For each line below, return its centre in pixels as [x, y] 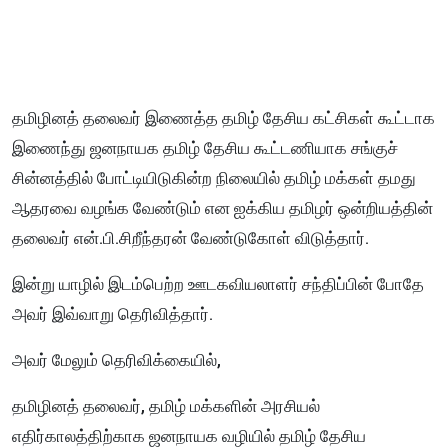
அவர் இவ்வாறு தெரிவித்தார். [112, 314]
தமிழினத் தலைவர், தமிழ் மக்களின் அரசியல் [166, 406]
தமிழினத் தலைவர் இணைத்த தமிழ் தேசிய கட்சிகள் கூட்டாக [223, 118]
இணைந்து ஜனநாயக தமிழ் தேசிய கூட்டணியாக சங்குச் [205, 148]
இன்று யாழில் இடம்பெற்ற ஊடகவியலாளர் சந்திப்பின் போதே [218, 284]
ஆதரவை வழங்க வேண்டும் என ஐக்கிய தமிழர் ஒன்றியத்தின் [222, 208]
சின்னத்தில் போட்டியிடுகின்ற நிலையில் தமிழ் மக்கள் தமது [214, 178]
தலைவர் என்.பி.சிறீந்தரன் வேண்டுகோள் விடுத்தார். [190, 238]
